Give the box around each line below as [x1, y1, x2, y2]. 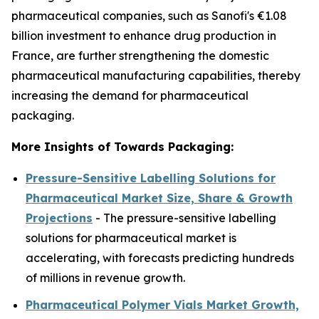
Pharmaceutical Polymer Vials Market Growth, [26, 298, 299, 313]
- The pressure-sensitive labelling [93, 210, 276, 225]
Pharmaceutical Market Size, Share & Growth [26, 190, 293, 205]
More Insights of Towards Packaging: [11, 139, 234, 154]
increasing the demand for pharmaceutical [11, 88, 249, 103]
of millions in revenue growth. [26, 270, 185, 285]
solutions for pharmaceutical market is [26, 230, 236, 245]
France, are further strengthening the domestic [11, 48, 269, 63]
